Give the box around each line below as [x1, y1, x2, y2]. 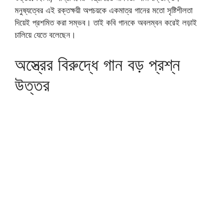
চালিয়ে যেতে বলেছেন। [15, 30, 76, 40]
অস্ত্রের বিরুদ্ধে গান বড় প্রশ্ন [15, 54, 180, 75]
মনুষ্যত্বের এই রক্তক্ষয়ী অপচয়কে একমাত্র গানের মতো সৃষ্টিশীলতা [15, 5, 192, 16]
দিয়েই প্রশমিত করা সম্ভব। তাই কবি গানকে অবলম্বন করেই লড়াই [15, 18, 197, 28]
